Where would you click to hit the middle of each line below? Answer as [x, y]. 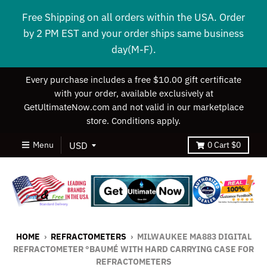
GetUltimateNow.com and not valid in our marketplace [133, 107]
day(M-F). [133, 49]
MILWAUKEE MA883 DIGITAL [194, 236]
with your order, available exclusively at [133, 93]
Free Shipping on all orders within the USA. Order [133, 17]
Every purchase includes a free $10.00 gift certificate [133, 80]
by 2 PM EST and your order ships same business [133, 33]
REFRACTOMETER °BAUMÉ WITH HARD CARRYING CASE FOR [133, 249]
